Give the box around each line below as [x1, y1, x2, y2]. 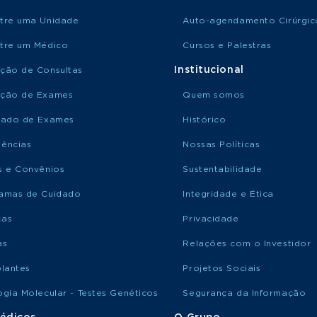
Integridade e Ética [183, 190, 275, 198]
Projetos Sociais [183, 264, 261, 272]
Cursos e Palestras [183, 41, 272, 50]
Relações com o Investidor [183, 239, 311, 248]
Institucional [174, 65, 244, 75]
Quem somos [183, 91, 245, 99]
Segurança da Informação [183, 289, 306, 297]
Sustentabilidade [183, 165, 263, 173]
